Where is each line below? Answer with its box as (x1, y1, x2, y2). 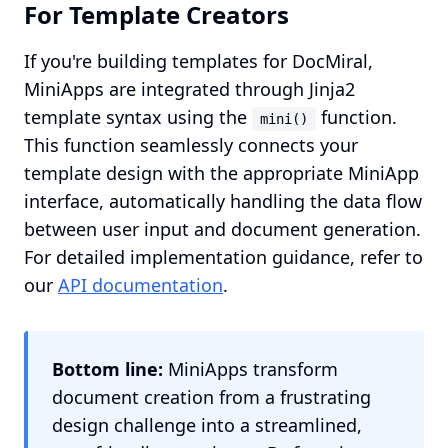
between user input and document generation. (24, 217, 421, 241)
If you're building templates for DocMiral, (24, 49, 373, 73)
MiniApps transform (163, 357, 338, 381)
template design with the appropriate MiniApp (24, 161, 419, 185)
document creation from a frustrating (52, 385, 371, 409)
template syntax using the (24, 105, 252, 129)
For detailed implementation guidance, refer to (24, 245, 423, 269)
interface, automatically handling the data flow (24, 189, 422, 213)
